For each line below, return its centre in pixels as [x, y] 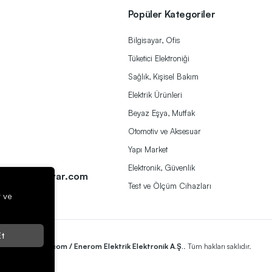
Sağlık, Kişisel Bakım [163, 77]
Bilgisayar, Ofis [154, 40]
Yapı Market [148, 150]
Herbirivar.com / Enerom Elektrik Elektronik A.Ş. [99, 246]
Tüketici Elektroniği [158, 59]
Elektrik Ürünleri [155, 95]
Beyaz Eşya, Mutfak [161, 113]
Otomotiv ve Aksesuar [164, 131]
